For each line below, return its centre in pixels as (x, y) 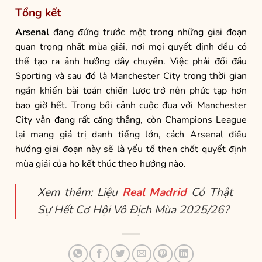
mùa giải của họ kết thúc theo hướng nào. (101, 164)
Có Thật (210, 192)
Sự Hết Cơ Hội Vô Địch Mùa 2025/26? (133, 210)
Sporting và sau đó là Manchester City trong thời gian (131, 76)
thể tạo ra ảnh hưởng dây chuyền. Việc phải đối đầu (131, 62)
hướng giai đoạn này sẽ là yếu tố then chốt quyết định (131, 149)
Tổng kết (38, 13)
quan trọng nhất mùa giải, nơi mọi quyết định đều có (131, 47)
